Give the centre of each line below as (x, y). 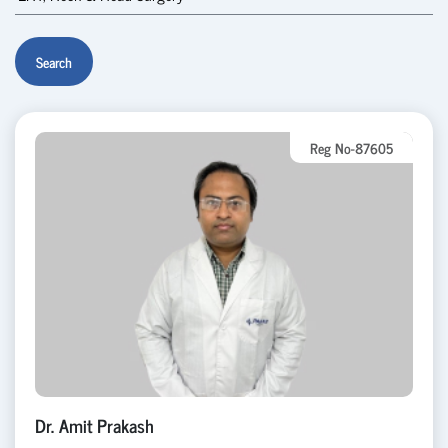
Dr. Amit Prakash (94, 424)
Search (54, 61)
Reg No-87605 (351, 147)
